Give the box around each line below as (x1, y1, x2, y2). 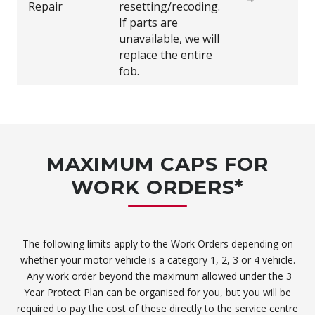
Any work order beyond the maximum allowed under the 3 (23, 269, 292, 283)
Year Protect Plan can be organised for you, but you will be (24, 285, 291, 299)
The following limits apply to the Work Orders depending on (22, 236, 293, 250)
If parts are (119, 14, 178, 30)
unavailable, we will (119, 30, 219, 46)
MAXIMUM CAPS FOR (46, 151, 269, 176)
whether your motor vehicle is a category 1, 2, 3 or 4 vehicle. (20, 252, 295, 266)
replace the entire (119, 46, 212, 63)
